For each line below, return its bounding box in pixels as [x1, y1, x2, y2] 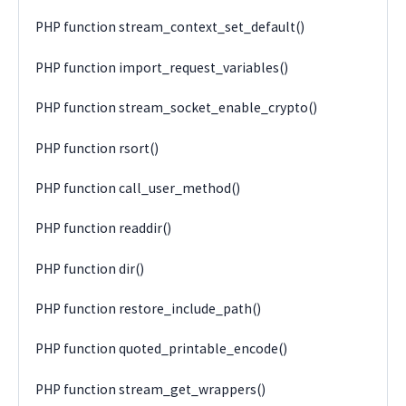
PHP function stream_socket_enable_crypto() [35, 99, 318, 117]
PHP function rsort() [35, 139, 159, 157]
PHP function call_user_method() [35, 179, 241, 197]
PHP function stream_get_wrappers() [35, 380, 266, 398]
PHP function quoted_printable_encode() [35, 340, 288, 358]
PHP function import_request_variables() [35, 58, 289, 76]
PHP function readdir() [35, 219, 172, 237]
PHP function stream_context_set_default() [35, 18, 305, 36]
